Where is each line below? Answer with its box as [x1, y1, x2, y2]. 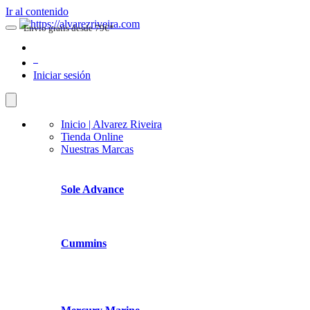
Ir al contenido [6, 6, 69, 17]
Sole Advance [61, 183, 124, 195]
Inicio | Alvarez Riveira [61, 118, 162, 131]
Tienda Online [61, 131, 123, 143]
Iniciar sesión [33, 69, 91, 82]
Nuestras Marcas [61, 143, 134, 156]
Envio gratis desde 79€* [24, 22, 114, 33]
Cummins [61, 237, 107, 250]
